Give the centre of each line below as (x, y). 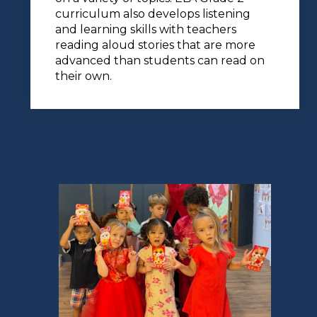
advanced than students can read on (160, 61)
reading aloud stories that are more (155, 45)
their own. (83, 76)
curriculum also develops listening (153, 14)
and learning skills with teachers (146, 30)
